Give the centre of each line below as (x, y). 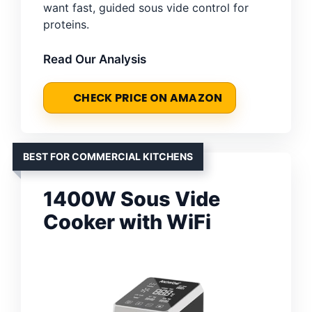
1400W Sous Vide (132, 198)
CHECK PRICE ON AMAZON (148, 97)
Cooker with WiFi (127, 221)
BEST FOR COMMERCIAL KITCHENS (108, 156)
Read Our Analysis (95, 59)
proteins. (66, 24)
